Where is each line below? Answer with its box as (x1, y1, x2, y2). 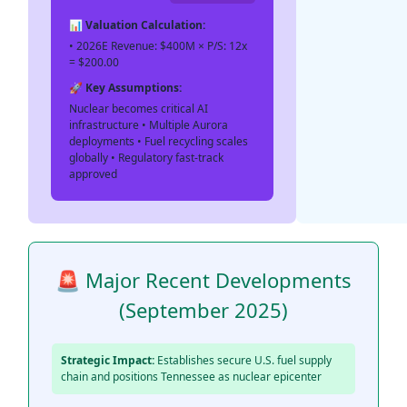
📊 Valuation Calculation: (69, 17, 205, 33)
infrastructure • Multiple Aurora (69, 117, 228, 133)
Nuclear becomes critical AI (69, 101, 208, 116)
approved (69, 166, 117, 182)
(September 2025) (119, 296, 288, 323)
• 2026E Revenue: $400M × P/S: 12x (69, 38, 247, 54)
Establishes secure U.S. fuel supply (154, 352, 332, 368)
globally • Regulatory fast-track (69, 150, 223, 165)
